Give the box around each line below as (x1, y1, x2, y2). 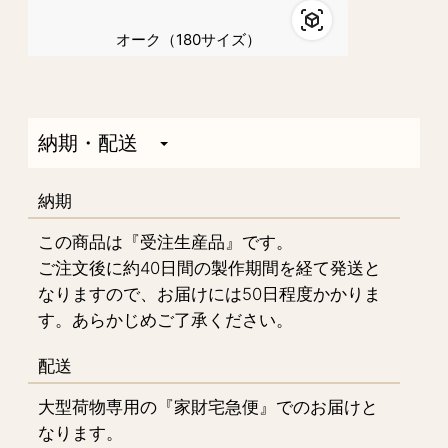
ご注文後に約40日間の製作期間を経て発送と (38, 257, 381, 278)
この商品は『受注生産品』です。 (38, 231, 293, 252)
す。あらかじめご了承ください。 (38, 309, 293, 330)
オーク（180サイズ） (115, 29, 261, 49)
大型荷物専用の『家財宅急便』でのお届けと (38, 396, 378, 417)
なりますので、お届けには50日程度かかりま (38, 283, 381, 304)
